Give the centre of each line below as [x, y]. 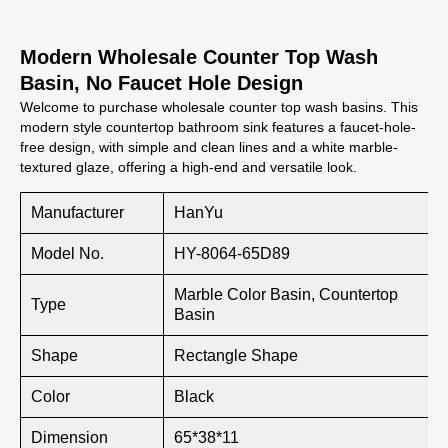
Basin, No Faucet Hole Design [161, 83]
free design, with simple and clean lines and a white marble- [209, 147]
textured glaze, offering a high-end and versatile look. [188, 167]
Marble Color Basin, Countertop [286, 294]
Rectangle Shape [236, 355]
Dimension [69, 437]
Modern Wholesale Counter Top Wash [199, 57]
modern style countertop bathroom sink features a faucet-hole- [218, 127]
